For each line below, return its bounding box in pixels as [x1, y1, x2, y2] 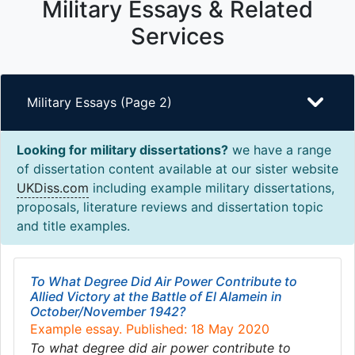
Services [131, 22, 224, 50]
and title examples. [17, 218, 130, 234]
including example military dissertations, [89, 180, 334, 196]
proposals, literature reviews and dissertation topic [17, 199, 323, 215]
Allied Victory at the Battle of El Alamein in [30, 288, 282, 304]
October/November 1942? [30, 303, 185, 319]
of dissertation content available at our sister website [17, 161, 338, 177]
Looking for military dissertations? [17, 142, 228, 158]
